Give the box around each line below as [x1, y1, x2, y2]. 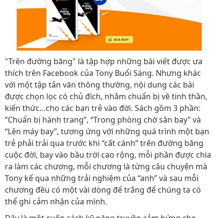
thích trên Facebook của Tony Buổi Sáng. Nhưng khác [5, 68, 201, 78]
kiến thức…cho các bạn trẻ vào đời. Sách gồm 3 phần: [5, 103, 200, 113]
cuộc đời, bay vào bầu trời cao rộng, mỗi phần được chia [5, 149, 211, 160]
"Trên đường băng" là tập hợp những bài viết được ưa [5, 56, 202, 67]
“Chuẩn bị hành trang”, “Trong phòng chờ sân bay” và [5, 114, 201, 125]
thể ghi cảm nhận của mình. [5, 196, 107, 207]
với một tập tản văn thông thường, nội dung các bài [5, 79, 194, 90]
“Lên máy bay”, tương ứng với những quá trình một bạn [5, 126, 209, 137]
